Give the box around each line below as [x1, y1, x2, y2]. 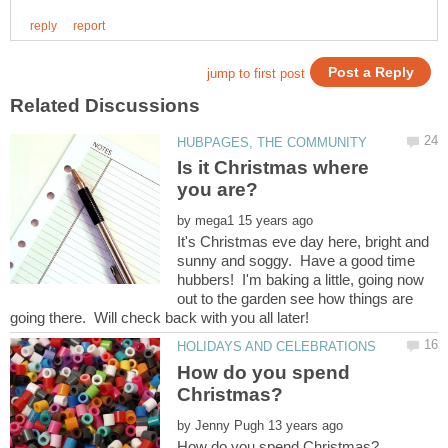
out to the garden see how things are [177, 290, 414, 308]
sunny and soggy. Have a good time [177, 252, 416, 270]
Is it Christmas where [177, 157, 370, 179]
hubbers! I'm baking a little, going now [177, 271, 425, 289]
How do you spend [177, 361, 351, 383]
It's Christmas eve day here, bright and [177, 233, 430, 251]
